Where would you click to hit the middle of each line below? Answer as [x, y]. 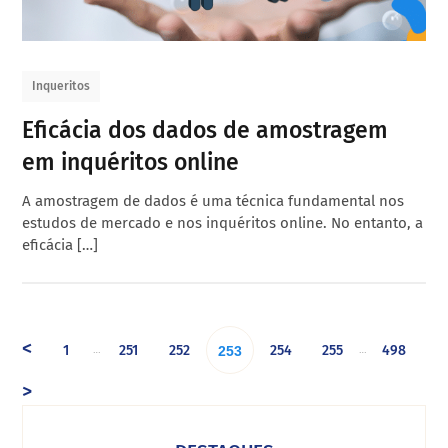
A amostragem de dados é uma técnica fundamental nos [213, 200]
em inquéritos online [131, 161]
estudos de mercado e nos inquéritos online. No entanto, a [223, 222]
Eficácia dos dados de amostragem [205, 129]
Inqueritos [61, 86]
